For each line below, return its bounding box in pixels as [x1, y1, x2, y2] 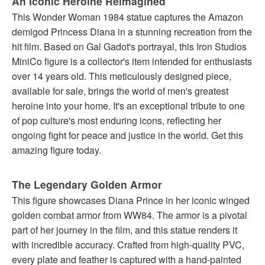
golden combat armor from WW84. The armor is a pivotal [12, 208, 247, 222]
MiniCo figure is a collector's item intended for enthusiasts [12, 54, 252, 69]
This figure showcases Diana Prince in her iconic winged [12, 193, 250, 208]
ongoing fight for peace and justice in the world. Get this [12, 128, 243, 143]
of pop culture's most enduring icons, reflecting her [12, 114, 221, 128]
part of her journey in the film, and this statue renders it [12, 223, 237, 237]
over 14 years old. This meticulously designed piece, [12, 69, 231, 83]
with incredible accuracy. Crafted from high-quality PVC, [12, 238, 244, 252]
